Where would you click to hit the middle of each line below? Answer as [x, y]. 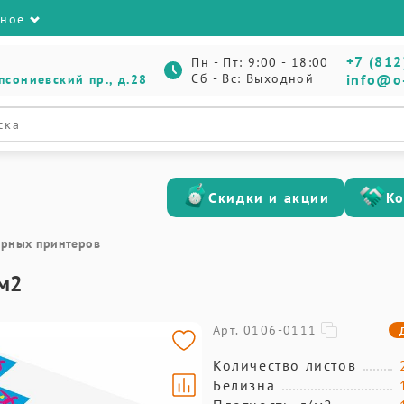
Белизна [244, 385]
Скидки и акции [269, 197]
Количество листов [285, 365]
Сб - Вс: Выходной [253, 78]
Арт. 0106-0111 [265, 330]
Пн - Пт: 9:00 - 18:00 [260, 62]
